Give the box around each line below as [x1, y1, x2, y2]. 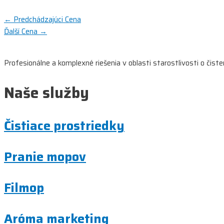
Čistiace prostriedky [4, 115, 124, 135]
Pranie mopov [4, 146, 86, 166]
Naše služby [4, 80, 89, 104]
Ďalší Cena [4, 25, 39, 37]
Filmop [4, 177, 44, 197]
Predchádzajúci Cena [11, 13, 81, 25]
